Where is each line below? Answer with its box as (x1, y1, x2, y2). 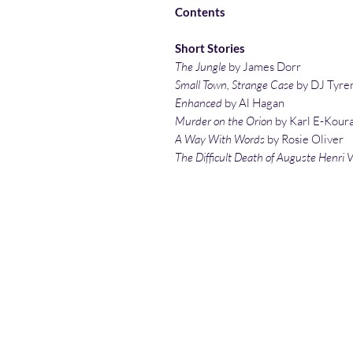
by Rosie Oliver (265, 132, 344, 147)
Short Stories (175, 41, 245, 56)
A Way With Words (175, 132, 265, 147)
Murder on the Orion (175, 113, 273, 129)
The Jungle (175, 59, 226, 75)
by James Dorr (226, 59, 301, 75)
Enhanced (175, 95, 225, 111)
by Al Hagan (225, 95, 284, 111)
